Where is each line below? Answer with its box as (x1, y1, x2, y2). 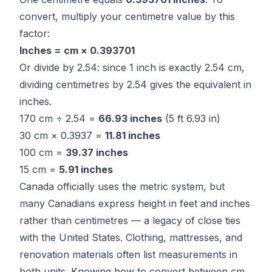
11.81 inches (105, 129, 160, 141)
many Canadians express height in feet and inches (19, 197, 250, 209)
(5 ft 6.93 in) (162, 112, 220, 124)
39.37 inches (66, 146, 128, 158)
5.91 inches (59, 163, 113, 175)
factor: (19, 27, 50, 39)
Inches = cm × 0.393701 (19, 44, 135, 56)
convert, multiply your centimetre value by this (19, 10, 235, 22)
